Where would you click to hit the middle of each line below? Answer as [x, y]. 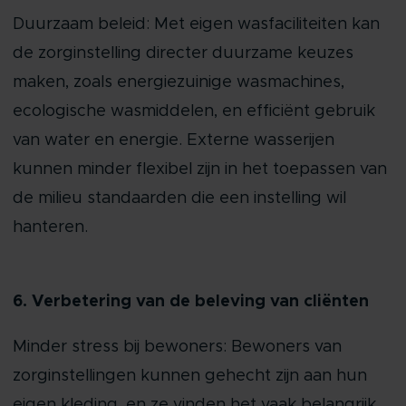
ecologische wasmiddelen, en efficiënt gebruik [193, 111]
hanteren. [50, 227]
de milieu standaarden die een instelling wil [179, 198]
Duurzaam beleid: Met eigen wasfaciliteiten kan [196, 24]
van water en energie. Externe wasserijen [173, 140]
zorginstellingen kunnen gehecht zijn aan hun [189, 376]
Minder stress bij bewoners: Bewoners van [177, 347]
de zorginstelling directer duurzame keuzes [183, 53]
